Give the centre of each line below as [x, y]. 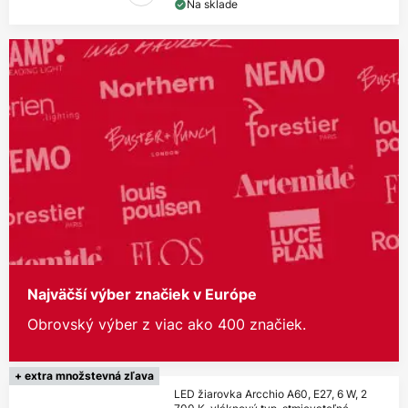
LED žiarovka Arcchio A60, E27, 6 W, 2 [270, 394]
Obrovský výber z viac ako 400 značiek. [167, 325]
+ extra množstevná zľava [84, 376]
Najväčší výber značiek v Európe [142, 295]
